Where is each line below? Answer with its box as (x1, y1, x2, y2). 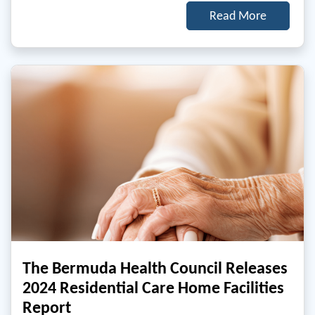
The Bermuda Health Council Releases (22, 257, 288, 278)
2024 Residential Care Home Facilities (22, 277, 284, 298)
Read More (210, 8, 266, 24)
